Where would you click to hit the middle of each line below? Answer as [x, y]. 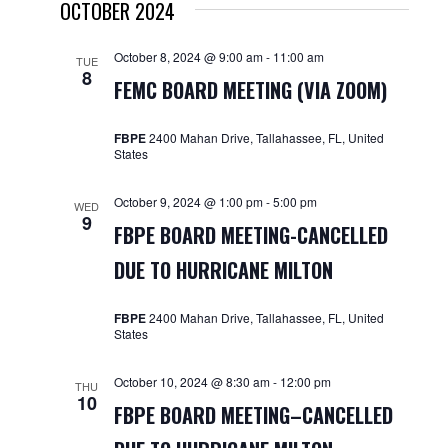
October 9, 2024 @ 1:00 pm [188, 201]
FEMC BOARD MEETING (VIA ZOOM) [250, 90]
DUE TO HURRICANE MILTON [223, 270]
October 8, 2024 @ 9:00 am [188, 56]
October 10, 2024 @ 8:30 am [191, 381]
